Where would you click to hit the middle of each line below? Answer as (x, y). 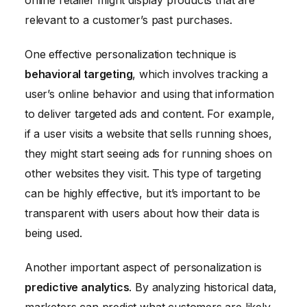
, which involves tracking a (200, 74)
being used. (54, 233)
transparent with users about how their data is (142, 213)
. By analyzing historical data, (203, 287)
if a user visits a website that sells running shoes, (148, 134)
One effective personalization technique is (131, 54)
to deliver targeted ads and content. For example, (150, 114)
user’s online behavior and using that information (149, 94)
